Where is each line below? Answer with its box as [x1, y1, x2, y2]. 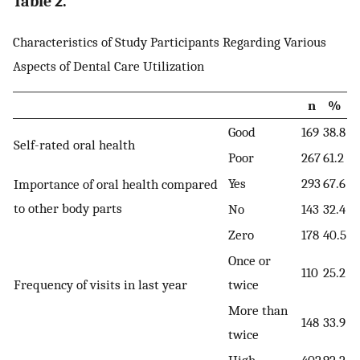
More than [228, 302, 288, 319]
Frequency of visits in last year [14, 276, 187, 293]
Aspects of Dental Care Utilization [13, 57, 204, 74]
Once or [228, 252, 271, 269]
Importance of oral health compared [14, 176, 218, 193]
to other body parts [14, 200, 122, 217]
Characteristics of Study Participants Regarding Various [13, 33, 326, 50]
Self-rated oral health [14, 137, 135, 153]
